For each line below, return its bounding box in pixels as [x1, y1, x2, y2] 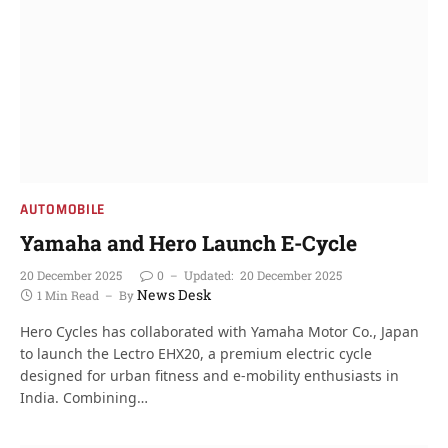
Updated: [184, 266, 233, 283]
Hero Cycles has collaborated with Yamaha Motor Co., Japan [20, 321, 419, 341]
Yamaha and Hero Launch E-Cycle [20, 228, 357, 257]
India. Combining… [20, 387, 148, 407]
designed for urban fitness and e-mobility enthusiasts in [20, 365, 399, 385]
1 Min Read [37, 286, 99, 303]
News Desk [137, 284, 212, 304]
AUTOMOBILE [20, 197, 105, 220]
